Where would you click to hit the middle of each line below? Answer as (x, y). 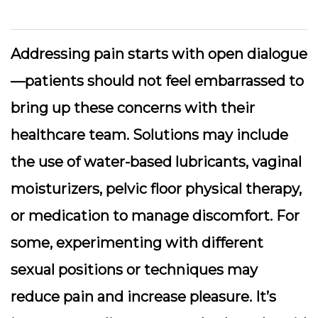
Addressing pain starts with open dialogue (159, 54)
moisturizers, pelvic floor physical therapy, (156, 189)
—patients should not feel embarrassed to (157, 81)
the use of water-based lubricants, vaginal (156, 162)
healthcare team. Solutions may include (149, 135)
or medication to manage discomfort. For (155, 216)
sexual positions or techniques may (134, 270)
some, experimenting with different (137, 243)
